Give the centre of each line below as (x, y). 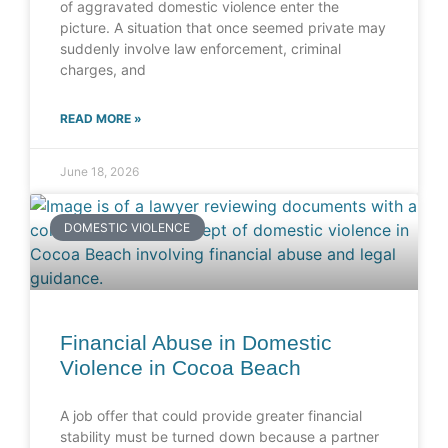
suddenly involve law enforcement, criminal (200, 49)
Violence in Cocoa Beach (180, 368)
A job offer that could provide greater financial (211, 416)
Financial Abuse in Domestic (196, 343)
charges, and (103, 70)
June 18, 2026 (99, 172)
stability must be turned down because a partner (219, 437)
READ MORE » (101, 119)
